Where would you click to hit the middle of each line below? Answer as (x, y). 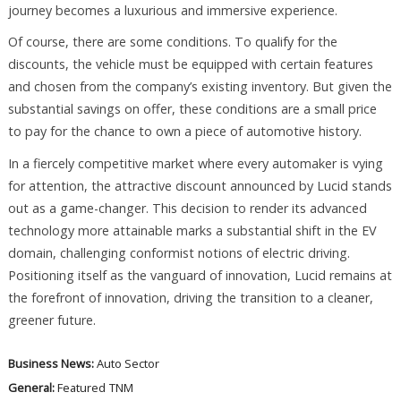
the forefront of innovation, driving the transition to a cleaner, (190, 298)
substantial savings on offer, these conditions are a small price (192, 109)
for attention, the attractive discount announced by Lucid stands (200, 186)
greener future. (51, 320)
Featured (81, 388)
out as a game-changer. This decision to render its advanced (187, 209)
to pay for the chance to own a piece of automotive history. (184, 132)
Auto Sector (128, 364)
